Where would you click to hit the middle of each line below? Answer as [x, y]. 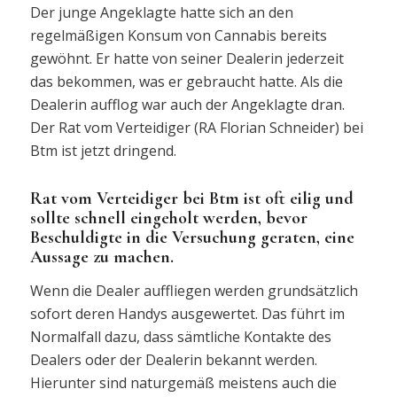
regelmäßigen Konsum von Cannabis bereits [178, 36]
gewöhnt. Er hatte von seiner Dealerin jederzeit [187, 59]
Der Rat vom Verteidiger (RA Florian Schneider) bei [196, 128]
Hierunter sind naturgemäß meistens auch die [183, 382]
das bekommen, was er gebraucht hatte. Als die [186, 82]
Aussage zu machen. [101, 257]
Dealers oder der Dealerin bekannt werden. [173, 359]
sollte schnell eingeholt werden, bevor [168, 218]
